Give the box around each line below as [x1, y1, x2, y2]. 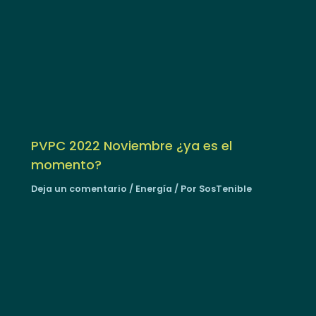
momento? [31, 155, 102, 174]
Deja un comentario [31, 182, 128, 195]
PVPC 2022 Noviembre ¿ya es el [31, 136, 233, 154]
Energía [135, 182, 173, 195]
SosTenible [199, 182, 253, 195]
